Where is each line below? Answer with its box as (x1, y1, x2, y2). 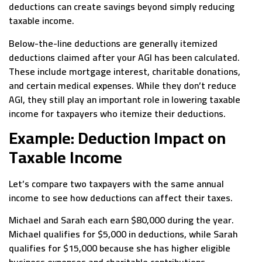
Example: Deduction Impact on (9, 123, 226, 154)
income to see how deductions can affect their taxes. (9, 189, 233, 207)
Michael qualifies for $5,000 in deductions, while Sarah (9, 225, 238, 243)
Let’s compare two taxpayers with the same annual (9, 175, 224, 193)
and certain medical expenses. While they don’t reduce (9, 76, 236, 94)
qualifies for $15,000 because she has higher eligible (9, 239, 230, 257)
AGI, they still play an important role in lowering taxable (9, 90, 240, 108)
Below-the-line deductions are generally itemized (9, 34, 218, 52)
